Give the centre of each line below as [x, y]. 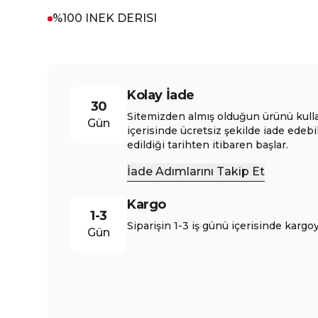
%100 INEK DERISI [105, 18]
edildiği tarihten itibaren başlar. [208, 145]
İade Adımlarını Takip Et [196, 171]
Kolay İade [161, 95]
